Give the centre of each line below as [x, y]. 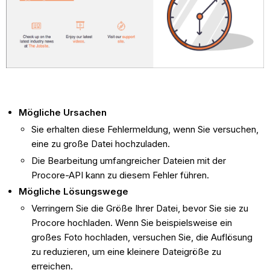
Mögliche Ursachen [63, 113]
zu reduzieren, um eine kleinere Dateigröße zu [127, 252]
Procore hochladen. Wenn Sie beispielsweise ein [132, 223]
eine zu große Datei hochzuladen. [101, 143]
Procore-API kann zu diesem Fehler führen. [121, 175]
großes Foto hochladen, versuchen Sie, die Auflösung [142, 237]
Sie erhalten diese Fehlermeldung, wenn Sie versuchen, [145, 129]
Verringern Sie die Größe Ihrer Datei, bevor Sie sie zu [140, 209]
